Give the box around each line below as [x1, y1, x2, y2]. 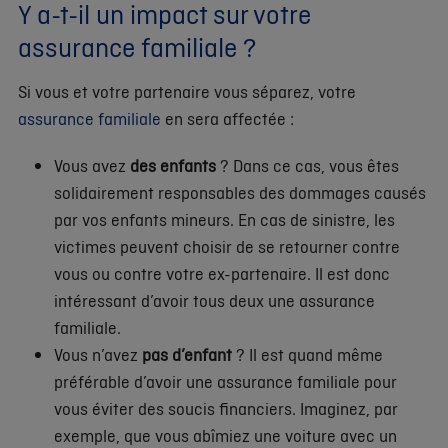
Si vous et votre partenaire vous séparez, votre [18, 79, 356, 103]
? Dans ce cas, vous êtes [216, 153, 399, 177]
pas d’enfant [142, 342, 232, 366]
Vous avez [54, 153, 130, 177]
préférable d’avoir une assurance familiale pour [54, 369, 397, 393]
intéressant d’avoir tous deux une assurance [54, 288, 375, 312]
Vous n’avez [54, 342, 142, 366]
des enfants [130, 153, 216, 177]
